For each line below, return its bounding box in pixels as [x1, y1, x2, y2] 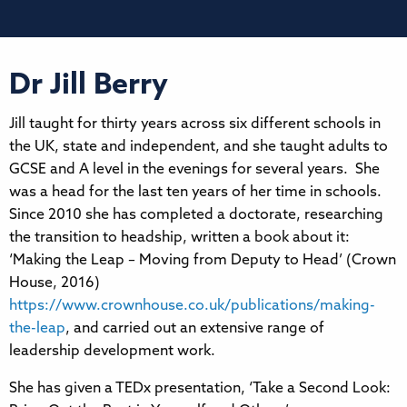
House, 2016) [9, 275, 100, 291]
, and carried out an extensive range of [65, 321, 324, 336]
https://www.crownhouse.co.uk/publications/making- [9, 298, 375, 313]
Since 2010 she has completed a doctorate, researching [9, 207, 383, 223]
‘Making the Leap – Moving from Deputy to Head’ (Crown [9, 253, 396, 268]
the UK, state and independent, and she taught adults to [9, 139, 388, 154]
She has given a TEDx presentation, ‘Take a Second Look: [9, 381, 391, 396]
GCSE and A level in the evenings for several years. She [9, 162, 380, 177]
